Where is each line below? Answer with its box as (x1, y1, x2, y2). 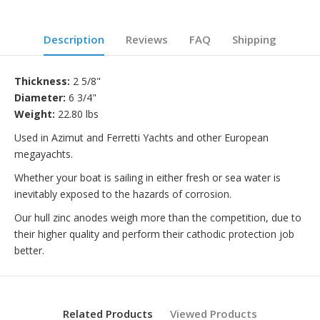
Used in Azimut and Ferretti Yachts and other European (14, 130, 269, 144)
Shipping (232, 31, 276, 46)
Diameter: (14, 90, 69, 104)
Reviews (126, 31, 168, 46)
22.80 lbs (58, 106, 99, 121)
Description (44, 31, 104, 46)
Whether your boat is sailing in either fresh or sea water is (14, 170, 281, 184)
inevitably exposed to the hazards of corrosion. (14, 186, 231, 201)
